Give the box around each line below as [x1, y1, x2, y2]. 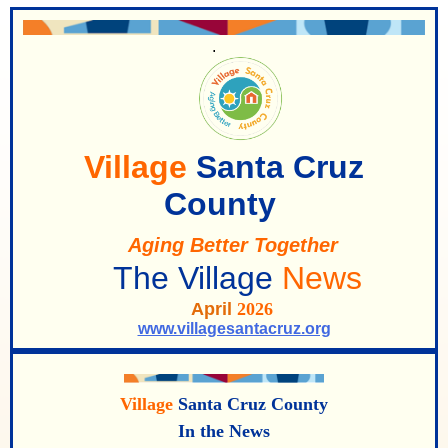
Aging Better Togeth [110, 234, 319, 257]
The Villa [86, 260, 237, 297]
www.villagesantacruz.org [137, 320, 331, 338]
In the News [178, 421, 270, 441]
